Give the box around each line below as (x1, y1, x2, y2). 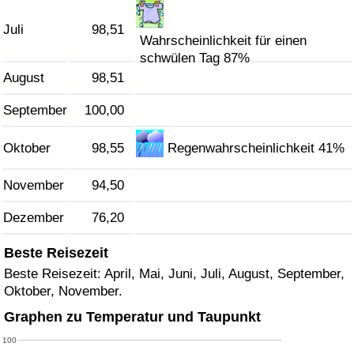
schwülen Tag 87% (140, 51, 250, 66)
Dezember (3, 210, 64, 226)
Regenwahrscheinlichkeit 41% (168, 141, 345, 156)
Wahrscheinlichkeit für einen (140, 33, 307, 49)
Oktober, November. (4, 283, 122, 299)
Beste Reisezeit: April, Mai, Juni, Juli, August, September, (4, 265, 345, 281)
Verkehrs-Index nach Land (16, 110, 171, 125)
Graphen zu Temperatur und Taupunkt (4, 307, 261, 325)
